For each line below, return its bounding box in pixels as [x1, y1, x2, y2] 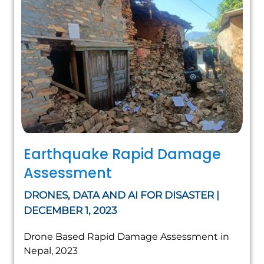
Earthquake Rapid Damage [24, 144, 221, 164]
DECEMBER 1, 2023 [24, 204, 117, 217]
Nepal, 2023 [24, 245, 78, 257]
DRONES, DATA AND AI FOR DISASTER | [24, 189, 219, 202]
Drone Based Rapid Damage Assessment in [24, 231, 229, 243]
